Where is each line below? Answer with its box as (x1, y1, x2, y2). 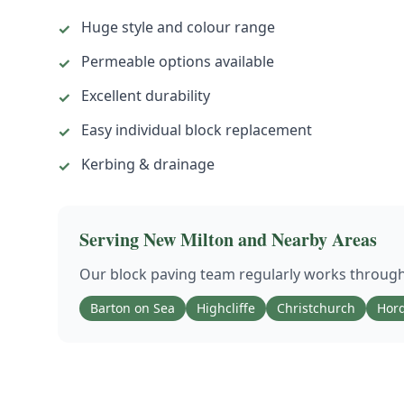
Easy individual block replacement (81, 120, 312, 140)
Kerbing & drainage (81, 154, 215, 174)
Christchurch (277, 299, 355, 317)
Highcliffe (197, 299, 255, 317)
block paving (110, 264, 197, 284)
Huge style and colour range (81, 17, 275, 37)
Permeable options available (81, 51, 274, 71)
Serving (79, 226, 143, 252)
